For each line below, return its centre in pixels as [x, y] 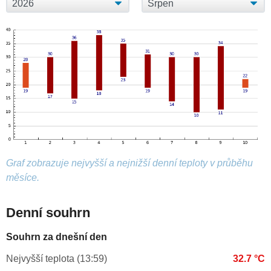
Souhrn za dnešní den [57, 237]
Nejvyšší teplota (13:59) [57, 259]
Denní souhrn [48, 213]
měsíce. [23, 178]
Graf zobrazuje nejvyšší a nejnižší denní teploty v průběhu [129, 163]
